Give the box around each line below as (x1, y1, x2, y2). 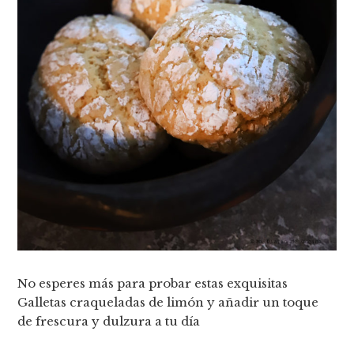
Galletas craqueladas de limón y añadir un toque (17, 294, 319, 310)
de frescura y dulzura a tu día (17, 313, 201, 329)
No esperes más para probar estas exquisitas (17, 275, 288, 291)
